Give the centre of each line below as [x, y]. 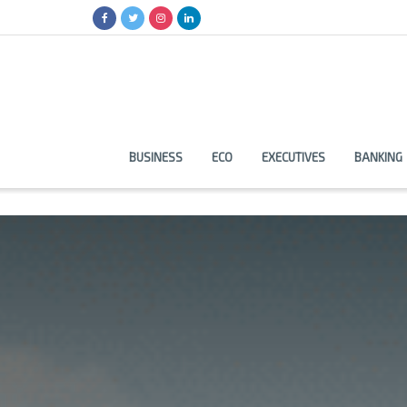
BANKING [378, 157]
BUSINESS [155, 157]
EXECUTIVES [293, 157]
